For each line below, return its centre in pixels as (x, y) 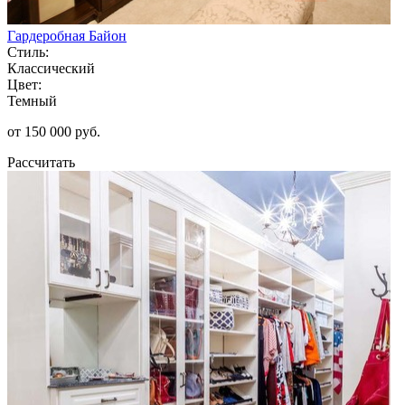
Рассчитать (41, 162)
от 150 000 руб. (54, 131)
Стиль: (28, 52)
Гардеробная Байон (67, 35)
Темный (32, 100)
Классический (51, 68)
